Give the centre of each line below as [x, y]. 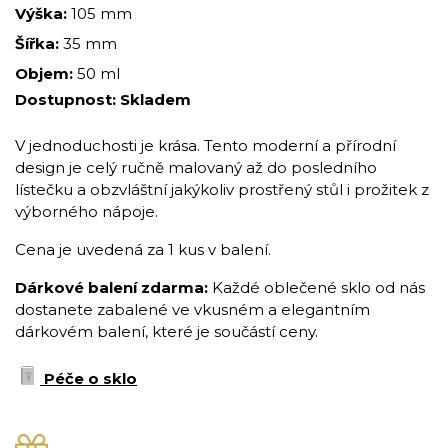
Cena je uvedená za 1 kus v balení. [143, 250]
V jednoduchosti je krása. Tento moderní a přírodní [205, 146]
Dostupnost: [67, 100]
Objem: [46, 74]
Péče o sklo [90, 379]
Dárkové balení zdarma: [113, 288]
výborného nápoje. [86, 212]
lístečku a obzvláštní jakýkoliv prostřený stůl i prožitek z [222, 190]
